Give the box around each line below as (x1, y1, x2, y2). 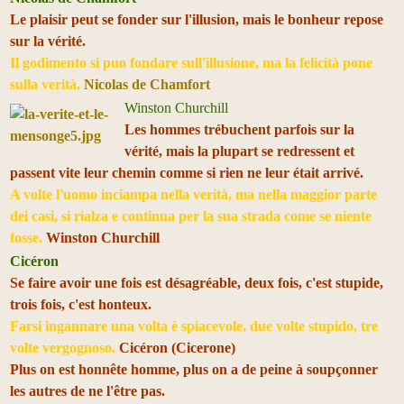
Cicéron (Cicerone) (119, 339, 235, 355)
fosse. (10, 229, 42, 245)
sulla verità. (10, 76, 84, 92)
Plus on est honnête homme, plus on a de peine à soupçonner (10, 361, 378, 377)
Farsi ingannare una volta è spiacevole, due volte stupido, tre (10, 317, 378, 334)
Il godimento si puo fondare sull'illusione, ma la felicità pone (10, 54, 372, 70)
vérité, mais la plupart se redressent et (124, 142, 354, 159)
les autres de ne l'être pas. (10, 382, 165, 399)
